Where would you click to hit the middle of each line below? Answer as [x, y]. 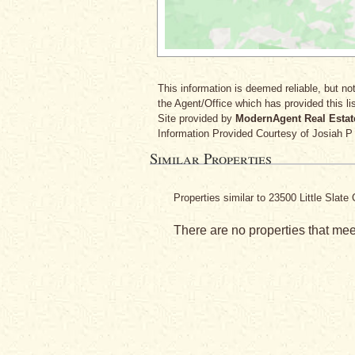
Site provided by [196, 118]
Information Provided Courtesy [229, 134]
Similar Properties [210, 158]
